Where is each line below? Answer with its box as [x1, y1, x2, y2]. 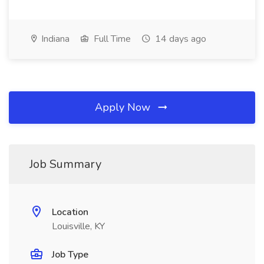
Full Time [91, 32, 131, 45]
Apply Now [95, 100, 153, 114]
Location [52, 206, 88, 219]
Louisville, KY [52, 220, 105, 233]
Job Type [52, 248, 88, 261]
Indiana [39, 32, 70, 45]
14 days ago [153, 32, 206, 45]
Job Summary [29, 156, 101, 172]
